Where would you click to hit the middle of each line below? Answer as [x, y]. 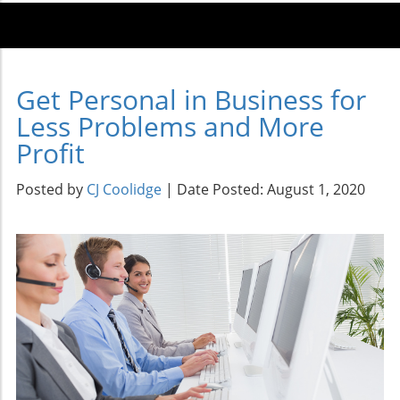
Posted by [51, 189]
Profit [50, 153]
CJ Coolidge [124, 189]
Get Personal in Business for [191, 99]
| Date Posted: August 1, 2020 [263, 189]
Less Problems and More [170, 126]
